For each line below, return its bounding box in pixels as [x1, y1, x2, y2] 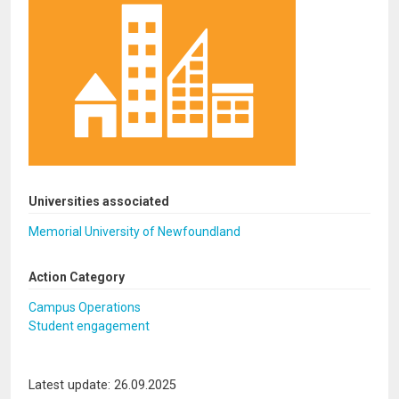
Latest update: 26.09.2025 [28, 378, 176, 393]
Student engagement [28, 319, 150, 333]
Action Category [28, 270, 125, 284]
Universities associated [28, 194, 169, 208]
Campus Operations [28, 300, 141, 314]
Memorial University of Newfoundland [28, 224, 240, 239]
